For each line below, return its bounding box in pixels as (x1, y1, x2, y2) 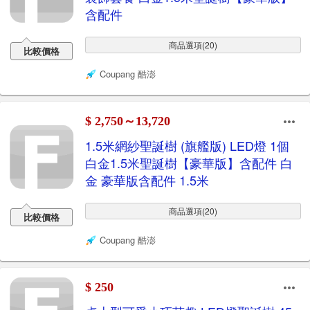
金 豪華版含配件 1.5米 (85, 171, 209, 189)
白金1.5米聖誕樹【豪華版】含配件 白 (85, 154, 293, 172)
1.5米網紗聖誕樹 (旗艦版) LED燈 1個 (85, 136, 289, 154)
